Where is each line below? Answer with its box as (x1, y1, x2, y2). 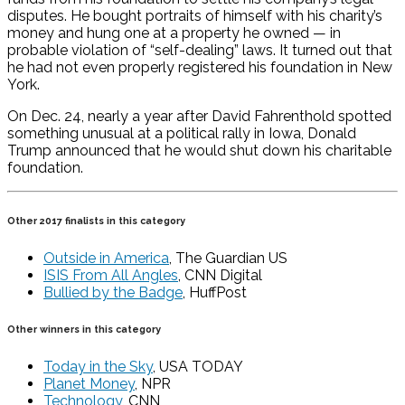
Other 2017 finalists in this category (7, 215, 185, 227)
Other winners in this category (7, 323, 161, 335)
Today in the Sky (43, 357, 153, 375)
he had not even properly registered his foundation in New (7, 59, 392, 77)
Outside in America (43, 249, 169, 267)
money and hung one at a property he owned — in (7, 24, 341, 42)
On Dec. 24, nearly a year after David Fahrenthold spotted (7, 108, 391, 126)
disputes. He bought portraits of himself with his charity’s (7, 7, 382, 25)
